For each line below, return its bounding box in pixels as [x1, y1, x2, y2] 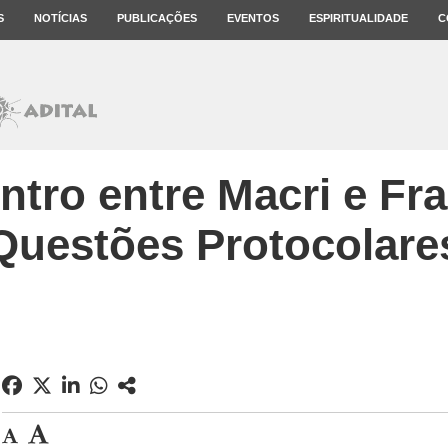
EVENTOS [227, 12, 279, 24]
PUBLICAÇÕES [117, 12, 197, 24]
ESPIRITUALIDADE [309, 12, 408, 24]
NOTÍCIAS [34, 12, 87, 24]
